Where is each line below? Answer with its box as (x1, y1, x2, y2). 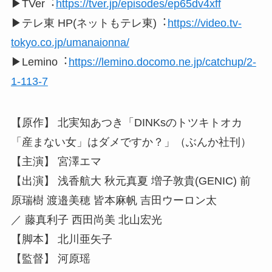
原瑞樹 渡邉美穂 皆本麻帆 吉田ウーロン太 (10, 194, 217, 206)
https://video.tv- (167, 16, 242, 29)
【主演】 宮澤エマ (10, 155, 101, 168)
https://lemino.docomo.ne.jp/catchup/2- (68, 55, 256, 68)
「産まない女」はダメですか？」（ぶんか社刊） (10, 135, 251, 148)
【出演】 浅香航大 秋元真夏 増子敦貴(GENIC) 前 (10, 174, 251, 187)
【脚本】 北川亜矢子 (10, 233, 112, 245)
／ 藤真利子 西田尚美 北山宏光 (10, 213, 162, 226)
